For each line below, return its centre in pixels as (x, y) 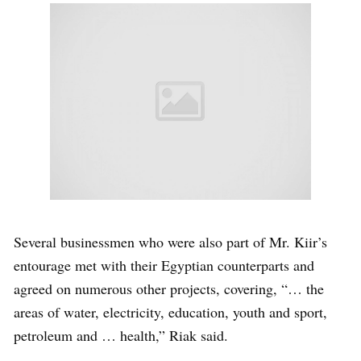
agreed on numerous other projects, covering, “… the (169, 288)
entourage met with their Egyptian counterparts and (164, 265)
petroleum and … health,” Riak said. (121, 335)
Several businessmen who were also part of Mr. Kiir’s (170, 241)
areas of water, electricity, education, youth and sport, (170, 311)
